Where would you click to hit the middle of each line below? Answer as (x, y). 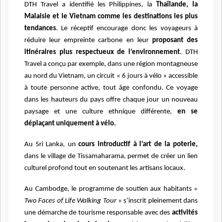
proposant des (173, 41)
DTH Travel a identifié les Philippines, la (88, 5)
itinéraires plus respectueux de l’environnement (102, 53)
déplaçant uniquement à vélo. (70, 124)
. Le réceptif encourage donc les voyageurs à (127, 29)
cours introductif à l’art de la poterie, (137, 145)
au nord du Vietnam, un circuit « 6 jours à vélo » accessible (111, 76)
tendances (40, 29)
